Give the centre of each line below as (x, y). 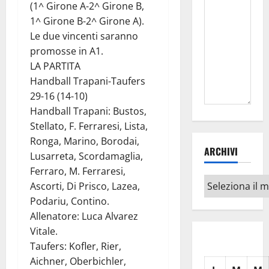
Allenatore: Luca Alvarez (84, 216)
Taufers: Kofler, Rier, (76, 246)
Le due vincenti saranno (84, 36)
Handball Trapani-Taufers (88, 81)
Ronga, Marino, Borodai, (85, 141)
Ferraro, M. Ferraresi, (78, 171)
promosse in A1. (67, 51)
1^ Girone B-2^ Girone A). (87, 21)
